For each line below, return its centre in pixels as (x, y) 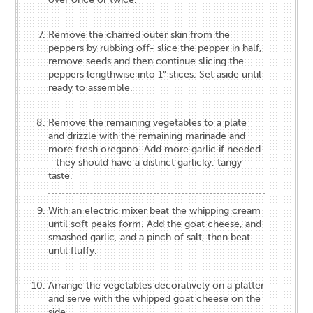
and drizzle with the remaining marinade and (147, 136)
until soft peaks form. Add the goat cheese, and (155, 224)
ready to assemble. (91, 87)
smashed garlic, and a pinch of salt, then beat (150, 237)
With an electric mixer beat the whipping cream (155, 210)
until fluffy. (73, 250)
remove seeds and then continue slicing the (146, 61)
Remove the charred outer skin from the (139, 34)
